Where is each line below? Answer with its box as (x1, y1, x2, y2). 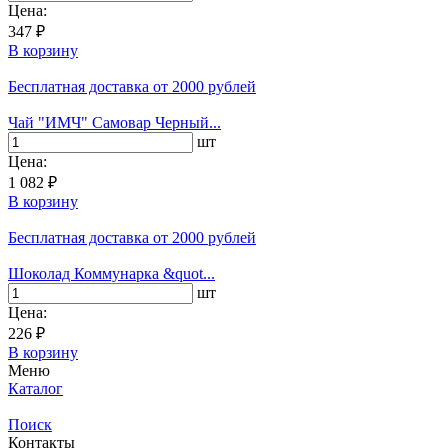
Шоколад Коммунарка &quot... (8, 264, 215, 282)
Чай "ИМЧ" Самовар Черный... (8, 113, 221, 131)
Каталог (8, 379, 63, 397)
